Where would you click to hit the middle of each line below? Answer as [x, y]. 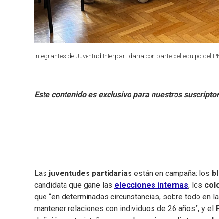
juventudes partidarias [91, 174]
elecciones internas [151, 185]
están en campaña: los [173, 174]
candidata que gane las [73, 185]
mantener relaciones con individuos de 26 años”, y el [125, 209]
